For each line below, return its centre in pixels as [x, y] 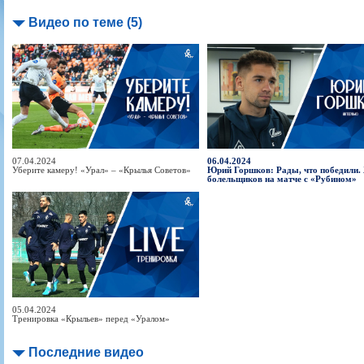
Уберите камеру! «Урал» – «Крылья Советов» [102, 171]
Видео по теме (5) [85, 22]
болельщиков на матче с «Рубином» [282, 180]
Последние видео [86, 352]
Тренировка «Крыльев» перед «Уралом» [91, 318]
